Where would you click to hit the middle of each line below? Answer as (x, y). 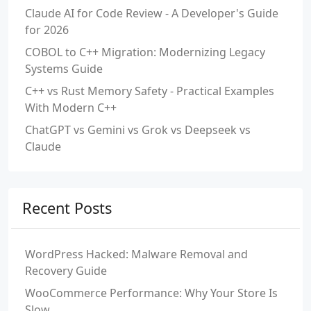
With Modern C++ (71, 108)
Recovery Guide (66, 271)
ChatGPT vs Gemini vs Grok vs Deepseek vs (138, 130)
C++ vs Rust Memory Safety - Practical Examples (150, 91)
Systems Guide (64, 69)
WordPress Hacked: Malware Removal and (136, 254)
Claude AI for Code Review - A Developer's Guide (152, 13)
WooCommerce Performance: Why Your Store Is (151, 293)
